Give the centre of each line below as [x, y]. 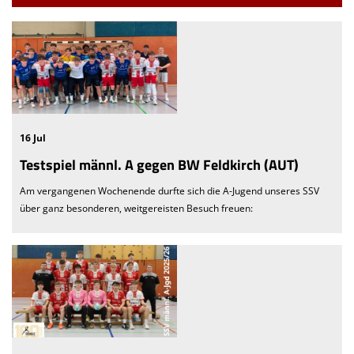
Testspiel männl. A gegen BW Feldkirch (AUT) [159, 164]
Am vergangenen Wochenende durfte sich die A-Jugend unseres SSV [169, 190]
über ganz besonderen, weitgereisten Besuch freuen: [136, 208]
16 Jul [33, 137]
